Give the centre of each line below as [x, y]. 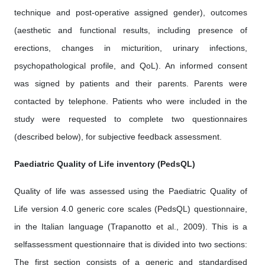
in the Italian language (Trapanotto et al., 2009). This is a [131, 227]
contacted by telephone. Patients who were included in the [131, 101]
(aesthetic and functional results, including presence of [131, 30]
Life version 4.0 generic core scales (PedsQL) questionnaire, [131, 209]
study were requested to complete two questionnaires [131, 119]
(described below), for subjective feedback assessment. [118, 137]
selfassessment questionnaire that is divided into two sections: [131, 244]
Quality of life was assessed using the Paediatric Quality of [131, 191]
